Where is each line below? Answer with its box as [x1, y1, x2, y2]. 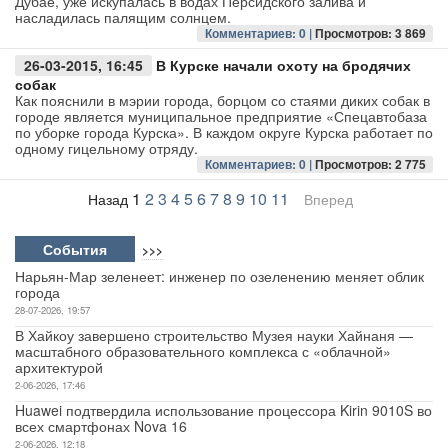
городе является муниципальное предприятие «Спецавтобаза [15, 105, 427, 126]
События [43, 238, 107, 259]
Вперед [303, 188, 353, 209]
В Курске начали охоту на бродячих [155, 55, 411, 75]
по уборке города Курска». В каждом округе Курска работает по [15, 121, 433, 142]
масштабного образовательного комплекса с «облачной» [15, 340, 391, 361]
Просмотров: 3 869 [314, 24, 426, 43]
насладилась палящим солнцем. [15, 7, 231, 28]
